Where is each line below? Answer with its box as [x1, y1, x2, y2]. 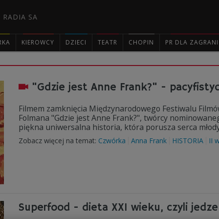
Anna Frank [131, 136, 167, 145]
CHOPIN [129, 38, 154, 46]
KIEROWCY [22, 38, 54, 46]
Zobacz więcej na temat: [19, 136, 98, 145]
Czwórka [98, 136, 126, 145]
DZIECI [66, 38, 87, 46]
